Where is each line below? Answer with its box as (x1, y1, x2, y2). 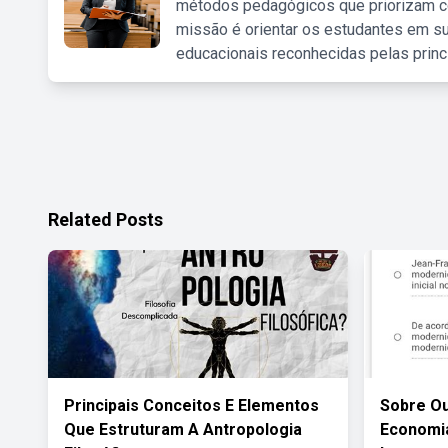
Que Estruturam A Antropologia (64, 420, 302, 439)
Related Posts (48, 209, 163, 230)
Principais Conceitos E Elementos (64, 396, 319, 415)
